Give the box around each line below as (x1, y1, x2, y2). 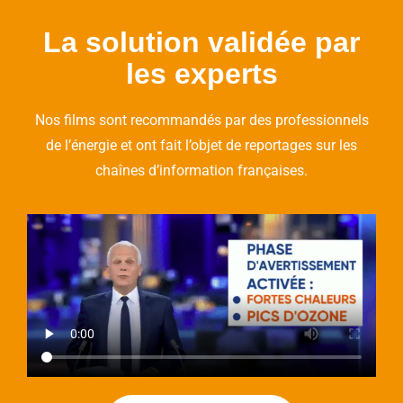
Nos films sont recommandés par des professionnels (34, 111, 369, 129)
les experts (125, 57, 278, 90)
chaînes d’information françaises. (95, 161, 308, 179)
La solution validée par (43, 25, 360, 58)
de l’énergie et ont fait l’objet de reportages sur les (46, 136, 357, 154)
